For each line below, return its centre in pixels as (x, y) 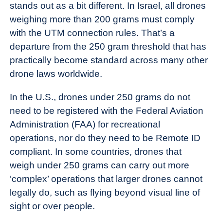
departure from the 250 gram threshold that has (108, 46)
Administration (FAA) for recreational (85, 124)
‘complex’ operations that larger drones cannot (106, 179)
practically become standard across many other (109, 60)
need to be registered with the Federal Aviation (107, 111)
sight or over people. (54, 206)
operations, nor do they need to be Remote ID (105, 138)
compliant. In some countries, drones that (96, 152)
